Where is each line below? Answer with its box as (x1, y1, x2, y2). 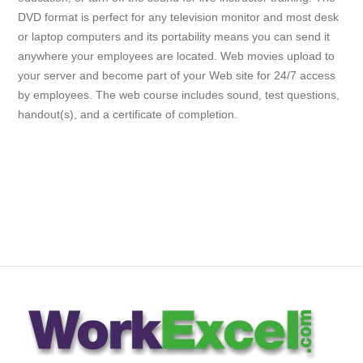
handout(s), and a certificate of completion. (18, 108, 238, 122)
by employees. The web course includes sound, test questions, (18, 88, 340, 102)
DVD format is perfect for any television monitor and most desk (18, 11, 340, 24)
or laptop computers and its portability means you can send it (18, 30, 331, 44)
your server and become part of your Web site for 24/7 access (18, 69, 336, 83)
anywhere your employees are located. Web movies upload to (18, 49, 335, 63)
